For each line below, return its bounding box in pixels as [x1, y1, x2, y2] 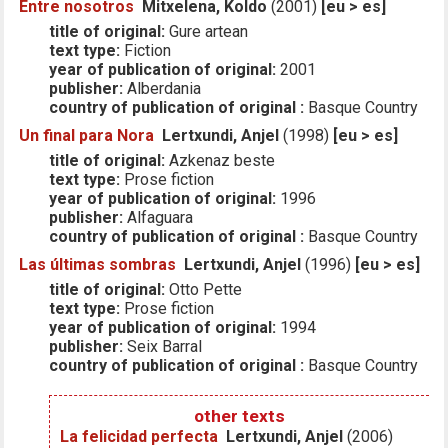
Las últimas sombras [19, 254, 177, 274]
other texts [194, 405, 285, 426]
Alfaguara [123, 207, 194, 227]
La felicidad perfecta [60, 426, 219, 446]
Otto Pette [165, 279, 243, 299]
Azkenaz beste [165, 150, 276, 170]
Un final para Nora [19, 125, 155, 145]
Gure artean [165, 21, 249, 41]
